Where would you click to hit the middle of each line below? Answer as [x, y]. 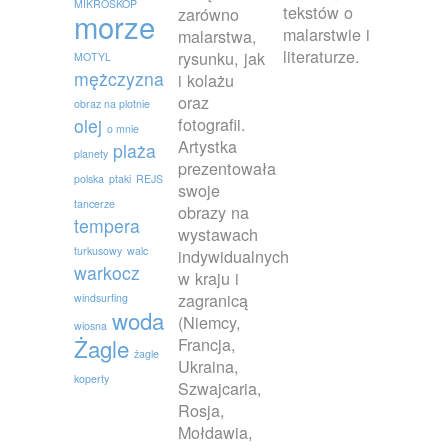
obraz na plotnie [112, 104]
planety [91, 154]
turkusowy [98, 251]
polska [89, 179]
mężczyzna [119, 79]
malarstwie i [326, 34]
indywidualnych [234, 255]
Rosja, [202, 409]
